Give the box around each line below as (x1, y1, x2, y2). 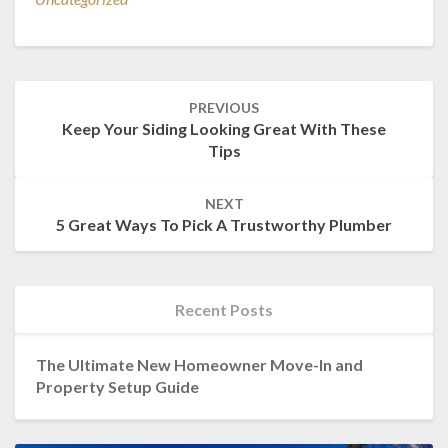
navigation (14, 100, 112, 125)
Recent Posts (175, 299, 273, 319)
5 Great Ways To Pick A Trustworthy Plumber (56, 214, 392, 234)
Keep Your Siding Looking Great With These (62, 118, 386, 138)
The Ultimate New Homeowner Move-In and (35, 354, 363, 374)
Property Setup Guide (35, 376, 199, 396)
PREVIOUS (189, 98, 259, 116)
